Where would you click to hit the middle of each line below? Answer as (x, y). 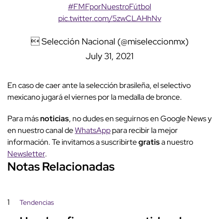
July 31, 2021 (109, 56)
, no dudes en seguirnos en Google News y (140, 119)
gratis (150, 142)
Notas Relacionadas (61, 167)
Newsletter (26, 154)
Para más (24, 119)
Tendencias (37, 203)
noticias (55, 119)
